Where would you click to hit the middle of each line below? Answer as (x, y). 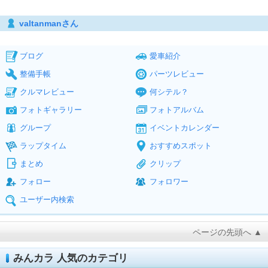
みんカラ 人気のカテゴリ (71, 258)
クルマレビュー (47, 92)
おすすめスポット (181, 146)
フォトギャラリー (51, 110)
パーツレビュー (177, 74)
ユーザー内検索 (47, 200)
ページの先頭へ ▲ (227, 232)
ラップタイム (43, 146)
